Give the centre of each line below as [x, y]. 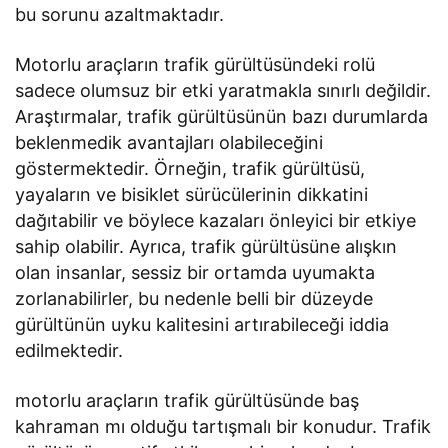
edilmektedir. [69, 351]
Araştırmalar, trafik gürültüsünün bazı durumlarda [222, 117]
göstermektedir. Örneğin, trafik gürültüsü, [190, 169]
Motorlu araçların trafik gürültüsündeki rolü [195, 65]
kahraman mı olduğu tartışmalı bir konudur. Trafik [223, 427]
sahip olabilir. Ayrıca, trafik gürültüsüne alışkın [206, 247]
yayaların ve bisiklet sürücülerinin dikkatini [192, 195]
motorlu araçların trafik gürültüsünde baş [187, 401]
